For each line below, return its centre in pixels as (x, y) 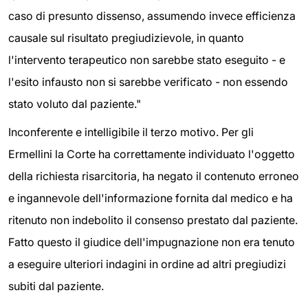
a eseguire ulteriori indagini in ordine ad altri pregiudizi (147, 264)
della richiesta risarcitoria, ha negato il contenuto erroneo (154, 176)
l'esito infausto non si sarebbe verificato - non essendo (148, 81)
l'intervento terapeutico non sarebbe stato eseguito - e (147, 59)
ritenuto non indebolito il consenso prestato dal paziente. (153, 220)
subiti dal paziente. (56, 286)
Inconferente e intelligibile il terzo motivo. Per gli (131, 132)
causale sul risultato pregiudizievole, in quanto (126, 37)
